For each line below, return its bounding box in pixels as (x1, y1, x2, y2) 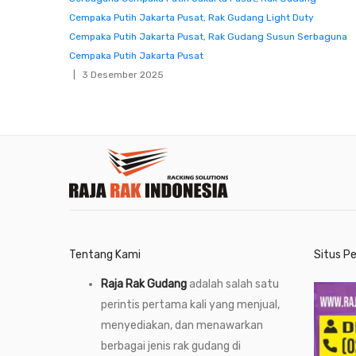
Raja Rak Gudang (101, 277, 187, 291)
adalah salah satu (187, 277, 279, 291)
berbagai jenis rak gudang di (101, 339, 241, 353)
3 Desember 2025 (82, 68, 164, 80)
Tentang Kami (69, 247, 141, 261)
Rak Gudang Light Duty (208, 11, 314, 23)
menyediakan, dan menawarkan (101, 318, 263, 332)
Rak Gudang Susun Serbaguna (208, 30, 347, 42)
